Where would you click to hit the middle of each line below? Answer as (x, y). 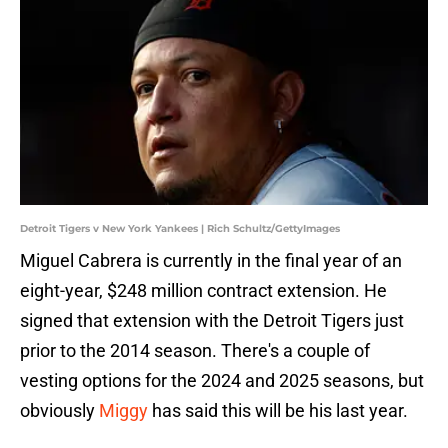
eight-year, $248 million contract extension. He (203, 291)
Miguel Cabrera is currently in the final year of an (211, 261)
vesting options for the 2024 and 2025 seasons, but (222, 381)
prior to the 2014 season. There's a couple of (195, 351)
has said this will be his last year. (278, 411)
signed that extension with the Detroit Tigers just (212, 321)
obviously (59, 411)
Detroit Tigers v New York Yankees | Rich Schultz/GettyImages (180, 229)
